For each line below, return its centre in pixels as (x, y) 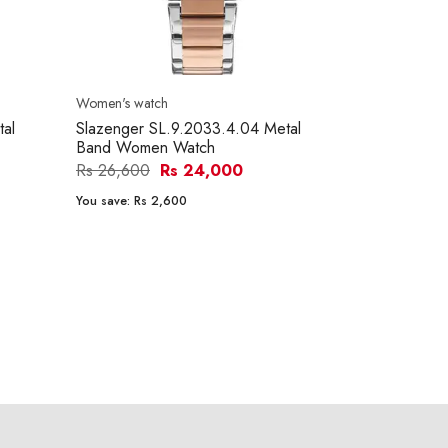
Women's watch (122, 103)
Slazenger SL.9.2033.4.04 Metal (188, 129)
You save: (105, 201)
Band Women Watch (145, 148)
